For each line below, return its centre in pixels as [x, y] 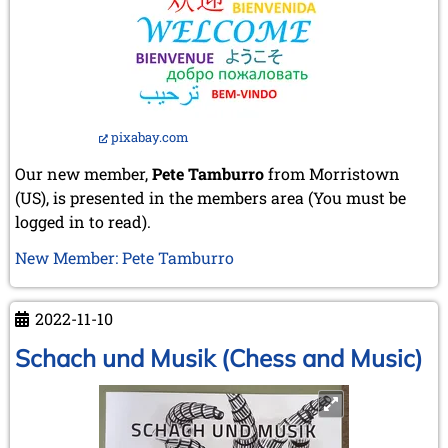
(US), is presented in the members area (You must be [210, 197]
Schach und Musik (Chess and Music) [219, 357]
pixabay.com [150, 136]
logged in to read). [83, 221]
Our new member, [83, 173]
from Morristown [332, 173]
